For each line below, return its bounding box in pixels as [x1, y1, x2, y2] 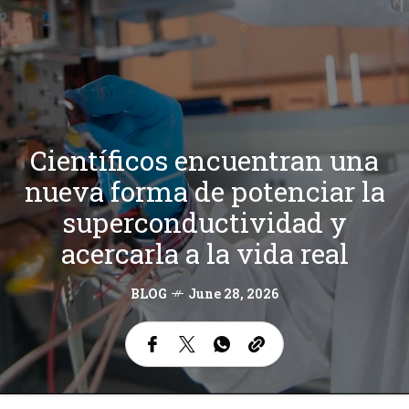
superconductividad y [62, 204, 347, 241]
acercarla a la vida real [60, 236, 349, 272]
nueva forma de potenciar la [24, 173, 385, 210]
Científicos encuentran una [30, 142, 379, 179]
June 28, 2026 [188, 285, 278, 303]
